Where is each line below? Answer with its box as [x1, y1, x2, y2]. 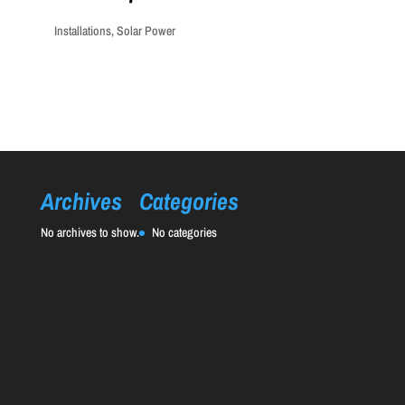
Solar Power [116, 23, 175, 40]
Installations [53, 23, 111, 40]
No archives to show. [40, 224, 139, 241]
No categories [151, 224, 217, 241]
